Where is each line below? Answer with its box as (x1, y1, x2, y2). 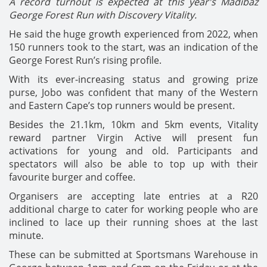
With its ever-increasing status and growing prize (9, 72, 258, 86)
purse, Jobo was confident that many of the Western (9, 85, 258, 99)
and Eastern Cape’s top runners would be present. (9, 98, 235, 112)
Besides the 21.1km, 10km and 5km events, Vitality (9, 117, 258, 131)
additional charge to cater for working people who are (9, 202, 258, 216)
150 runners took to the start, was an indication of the (9, 40, 258, 54)
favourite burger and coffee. (9, 170, 135, 184)
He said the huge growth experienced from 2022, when (9, 27, 258, 41)
